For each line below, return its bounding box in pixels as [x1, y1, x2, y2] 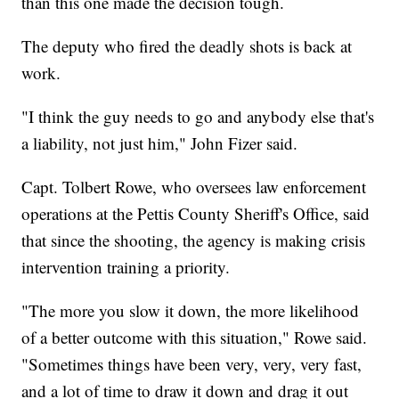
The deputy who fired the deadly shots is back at [21, 34, 353, 57]
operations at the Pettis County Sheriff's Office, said [21, 201, 370, 224]
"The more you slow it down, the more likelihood [21, 298, 360, 322]
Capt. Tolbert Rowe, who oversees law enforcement [21, 175, 367, 198]
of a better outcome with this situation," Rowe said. [21, 325, 368, 348]
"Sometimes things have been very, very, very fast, [21, 352, 362, 375]
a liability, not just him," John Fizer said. [21, 131, 298, 154]
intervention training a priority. [21, 255, 231, 278]
